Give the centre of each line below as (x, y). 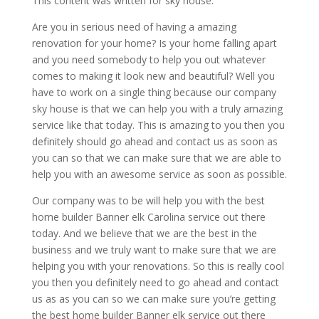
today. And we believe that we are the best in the (144, 233)
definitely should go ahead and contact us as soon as (155, 141)
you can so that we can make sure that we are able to (156, 157)
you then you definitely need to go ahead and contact (155, 282)
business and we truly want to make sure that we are (154, 249)
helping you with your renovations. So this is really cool (158, 266)
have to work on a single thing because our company (154, 92)
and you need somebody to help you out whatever (148, 59)
